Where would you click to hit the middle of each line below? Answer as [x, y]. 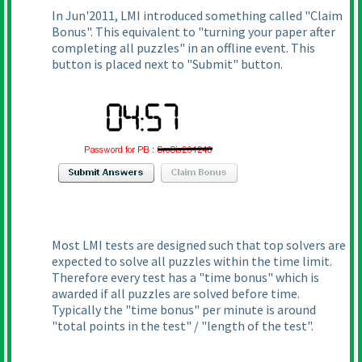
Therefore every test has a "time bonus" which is [185, 278]
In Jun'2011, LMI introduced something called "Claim [197, 16]
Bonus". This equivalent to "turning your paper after [194, 32]
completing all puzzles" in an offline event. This [183, 48]
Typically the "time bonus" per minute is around [184, 310]
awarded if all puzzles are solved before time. [176, 294]
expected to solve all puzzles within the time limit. [192, 261]
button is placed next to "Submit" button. [167, 64]
